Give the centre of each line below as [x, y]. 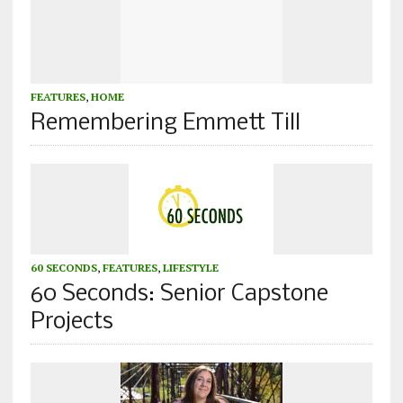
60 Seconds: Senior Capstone [179, 295]
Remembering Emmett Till [165, 124]
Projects [72, 323]
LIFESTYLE [190, 268]
